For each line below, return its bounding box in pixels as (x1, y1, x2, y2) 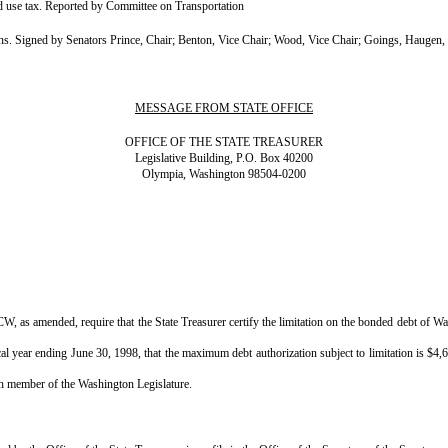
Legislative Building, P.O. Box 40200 (135, 151, 313, 165)
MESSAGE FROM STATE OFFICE (135, 101, 313, 115)
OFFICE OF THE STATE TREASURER (125, 135, 323, 149)
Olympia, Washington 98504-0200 (142, 167, 306, 181)
